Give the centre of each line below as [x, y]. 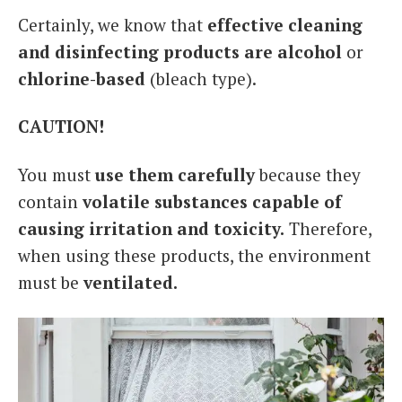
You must [57, 175]
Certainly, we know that [113, 24]
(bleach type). [201, 78]
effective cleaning [285, 24]
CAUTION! [61, 127]
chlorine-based [82, 78]
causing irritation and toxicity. [151, 228]
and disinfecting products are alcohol [180, 51]
